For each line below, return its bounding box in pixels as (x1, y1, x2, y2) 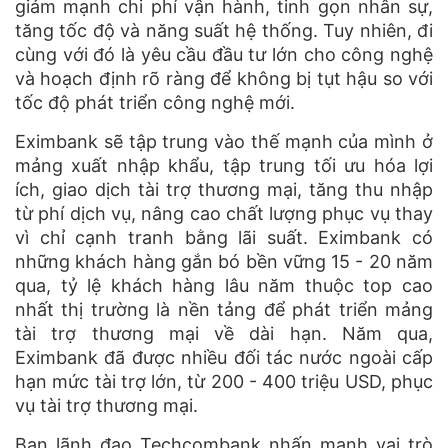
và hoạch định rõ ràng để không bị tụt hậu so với (15, 68, 433, 90)
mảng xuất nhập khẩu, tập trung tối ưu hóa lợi (15, 155, 433, 177)
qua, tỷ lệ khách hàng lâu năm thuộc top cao (15, 275, 433, 297)
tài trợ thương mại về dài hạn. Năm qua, (15, 323, 433, 345)
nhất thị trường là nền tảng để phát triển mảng (15, 299, 433, 321)
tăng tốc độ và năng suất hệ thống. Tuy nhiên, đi (15, 20, 433, 42)
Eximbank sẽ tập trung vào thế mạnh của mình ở (15, 131, 433, 153)
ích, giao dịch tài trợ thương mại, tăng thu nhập (15, 179, 433, 201)
